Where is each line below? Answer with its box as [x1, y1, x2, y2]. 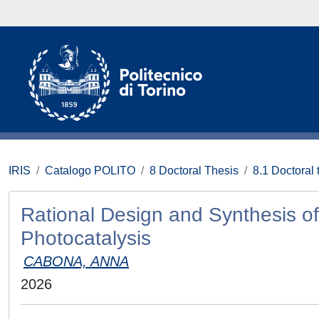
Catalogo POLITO [45, 164, 135, 177]
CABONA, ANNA [23, 253, 129, 269]
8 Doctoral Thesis [150, 164, 239, 177]
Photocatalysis [21, 227, 151, 249]
